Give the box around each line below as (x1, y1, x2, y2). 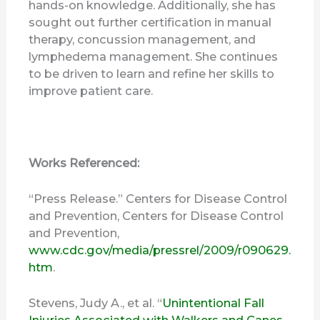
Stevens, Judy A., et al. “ (29, 296, 163, 311)
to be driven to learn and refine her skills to (29, 66, 275, 81)
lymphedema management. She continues (29, 49, 279, 64)
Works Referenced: (29, 155, 140, 170)
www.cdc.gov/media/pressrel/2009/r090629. (29, 242, 291, 257)
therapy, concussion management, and (29, 32, 256, 47)
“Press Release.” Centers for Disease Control (29, 191, 288, 206)
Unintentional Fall (162, 296, 265, 311)
